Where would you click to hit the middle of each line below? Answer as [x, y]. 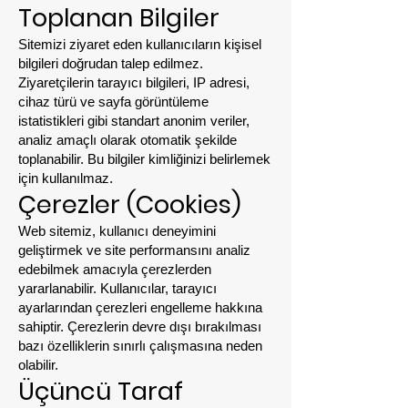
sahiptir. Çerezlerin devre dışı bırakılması [140, 326]
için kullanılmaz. [66, 178]
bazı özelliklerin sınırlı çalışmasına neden [140, 346]
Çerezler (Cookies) [130, 204]
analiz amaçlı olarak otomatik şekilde [127, 140]
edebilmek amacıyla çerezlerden [115, 269]
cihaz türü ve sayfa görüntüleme [113, 102]
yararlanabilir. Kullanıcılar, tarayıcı [117, 288]
